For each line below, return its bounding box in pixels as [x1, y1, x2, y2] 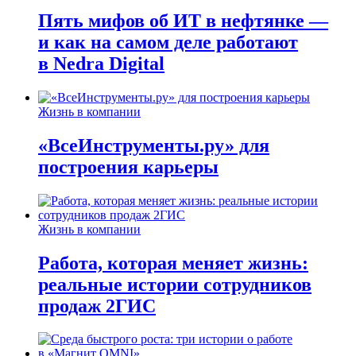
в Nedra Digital [38, 52, 164, 74]
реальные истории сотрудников [38, 273, 311, 295]
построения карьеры [38, 156, 219, 177]
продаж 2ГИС [38, 295, 156, 316]
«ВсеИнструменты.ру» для [38, 134, 269, 156]
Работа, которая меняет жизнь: [38, 252, 308, 273]
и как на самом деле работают [38, 31, 298, 52]
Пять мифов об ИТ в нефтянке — [38, 10, 328, 31]
